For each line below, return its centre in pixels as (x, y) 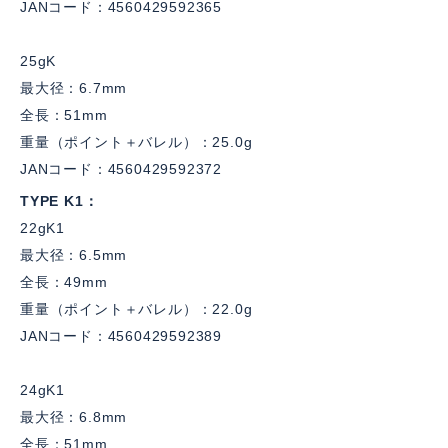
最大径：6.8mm (74, 417)
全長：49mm (64, 282)
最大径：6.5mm (74, 255)
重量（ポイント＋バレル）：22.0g (136, 309)
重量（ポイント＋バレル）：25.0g (136, 142)
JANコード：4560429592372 (121, 169)
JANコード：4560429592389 (121, 336)
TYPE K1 (52, 201)
